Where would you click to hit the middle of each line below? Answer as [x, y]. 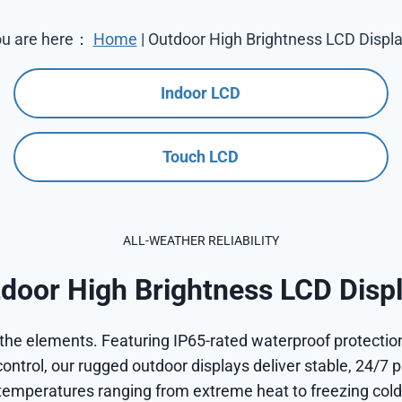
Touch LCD [201, 157]
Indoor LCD [201, 93]
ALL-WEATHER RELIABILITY [201, 241]
